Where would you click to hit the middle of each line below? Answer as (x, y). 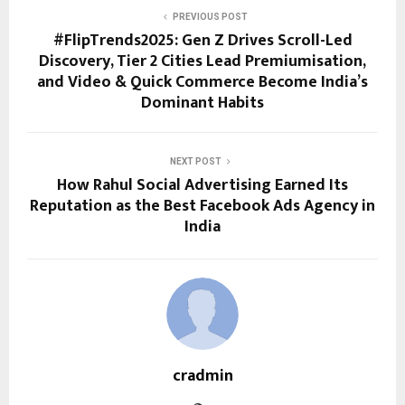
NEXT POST (195, 162)
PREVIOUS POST (210, 17)
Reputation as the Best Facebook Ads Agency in (202, 207)
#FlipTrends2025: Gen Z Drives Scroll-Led (202, 41)
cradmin (202, 377)
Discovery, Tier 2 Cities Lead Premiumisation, (202, 62)
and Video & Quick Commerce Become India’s (202, 83)
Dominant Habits (202, 104)
